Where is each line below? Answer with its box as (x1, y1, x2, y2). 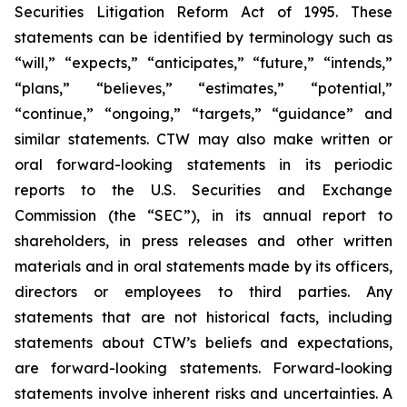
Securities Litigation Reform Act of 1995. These (15, 3, 392, 21)
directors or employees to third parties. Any (15, 283, 392, 301)
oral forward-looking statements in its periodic (15, 155, 392, 174)
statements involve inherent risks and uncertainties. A (15, 384, 392, 402)
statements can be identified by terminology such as (15, 28, 392, 46)
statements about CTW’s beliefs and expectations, (15, 333, 392, 352)
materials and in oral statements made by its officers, (15, 257, 392, 275)
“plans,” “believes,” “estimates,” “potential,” (15, 79, 392, 97)
